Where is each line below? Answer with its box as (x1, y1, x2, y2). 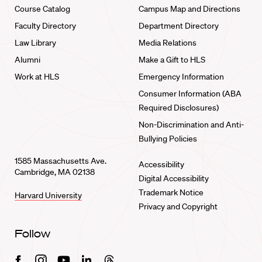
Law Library (15, 37, 56, 48)
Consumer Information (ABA (138, 88, 242, 99)
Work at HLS (15, 71, 59, 82)
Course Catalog (15, 4, 70, 14)
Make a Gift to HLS (138, 54, 205, 65)
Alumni (15, 54, 40, 65)
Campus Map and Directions (138, 4, 240, 14)
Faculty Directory (15, 20, 76, 31)
